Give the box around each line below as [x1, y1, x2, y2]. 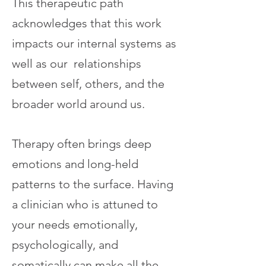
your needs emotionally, [12, 217, 138, 232]
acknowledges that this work [12, 16, 161, 30]
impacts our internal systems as [12, 36, 176, 50]
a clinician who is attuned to [12, 197, 158, 211]
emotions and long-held [12, 157, 138, 171]
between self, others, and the [12, 77, 164, 91]
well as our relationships [12, 56, 141, 71]
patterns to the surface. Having [12, 177, 173, 191]
